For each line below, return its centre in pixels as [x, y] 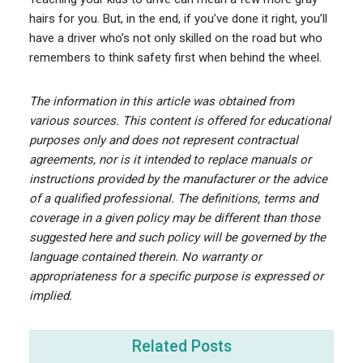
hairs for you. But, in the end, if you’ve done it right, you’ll [178, 18]
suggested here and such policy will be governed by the [177, 237]
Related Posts [181, 346]
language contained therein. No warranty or [145, 256]
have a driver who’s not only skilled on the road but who [175, 38]
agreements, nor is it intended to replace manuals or [170, 159]
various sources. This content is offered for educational [179, 120]
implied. [50, 295]
